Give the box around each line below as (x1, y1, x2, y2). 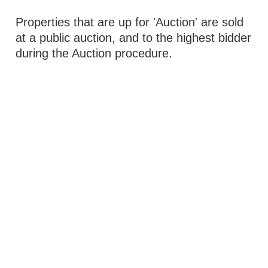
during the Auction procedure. (16, 47, 173, 60)
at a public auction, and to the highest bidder (16, 31, 252, 44)
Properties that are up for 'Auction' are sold (16, 16, 244, 29)
